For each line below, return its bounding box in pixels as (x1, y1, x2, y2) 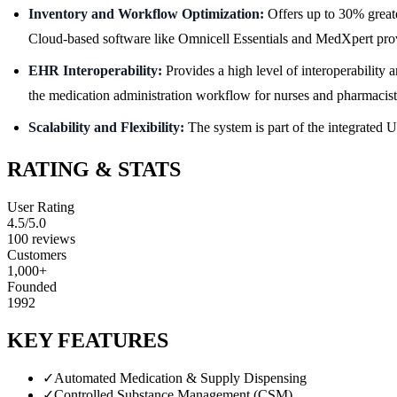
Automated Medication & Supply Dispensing (54, 370, 307, 386)
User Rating (7, 198, 74, 214)
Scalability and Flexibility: (28, 119, 184, 135)
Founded (7, 278, 57, 294)
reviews (28, 230, 75, 246)
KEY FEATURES (7, 328, 168, 352)
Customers (7, 246, 66, 262)
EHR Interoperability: (28, 62, 162, 78)
